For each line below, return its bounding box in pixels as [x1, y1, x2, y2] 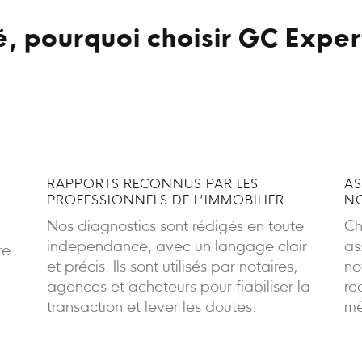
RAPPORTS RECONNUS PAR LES [46, 178, 259, 192]
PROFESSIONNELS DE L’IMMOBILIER [46, 194, 284, 208]
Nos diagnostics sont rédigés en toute [46, 219, 304, 235]
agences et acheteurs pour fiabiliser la [46, 280, 310, 296]
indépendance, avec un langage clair [46, 239, 307, 255]
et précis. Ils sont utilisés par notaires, [46, 259, 297, 276]
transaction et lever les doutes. [46, 300, 256, 316]
